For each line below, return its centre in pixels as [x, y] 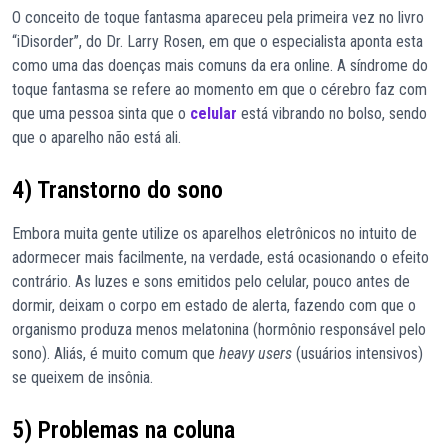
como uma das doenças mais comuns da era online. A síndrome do [220, 66]
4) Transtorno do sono [117, 190]
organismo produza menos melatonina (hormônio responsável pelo [219, 330]
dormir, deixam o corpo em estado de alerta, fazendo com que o [214, 306]
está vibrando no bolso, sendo [332, 114]
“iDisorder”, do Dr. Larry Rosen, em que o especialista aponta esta [217, 42]
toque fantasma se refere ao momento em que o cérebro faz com [219, 90]
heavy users [255, 354]
